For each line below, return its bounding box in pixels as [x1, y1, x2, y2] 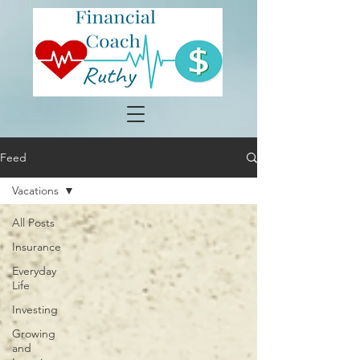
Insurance [12, 239, 61, 254]
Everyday [12, 264, 56, 278]
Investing [12, 302, 58, 317]
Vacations [12, 183, 59, 198]
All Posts [12, 215, 55, 230]
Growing [12, 326, 55, 341]
